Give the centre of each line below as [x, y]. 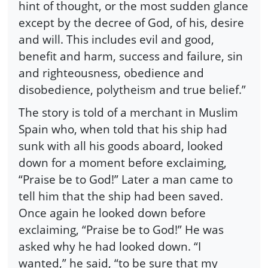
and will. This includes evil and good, [116, 39]
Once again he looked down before [112, 212]
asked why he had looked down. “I [110, 246]
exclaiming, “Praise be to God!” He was [121, 229]
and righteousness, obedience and [111, 72]
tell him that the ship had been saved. [121, 196]
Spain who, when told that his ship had [123, 129]
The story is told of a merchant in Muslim [128, 112]
